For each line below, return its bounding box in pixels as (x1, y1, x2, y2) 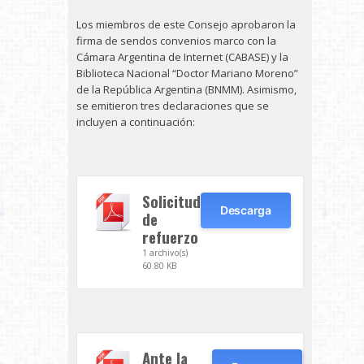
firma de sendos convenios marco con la (76, 33, 276, 48)
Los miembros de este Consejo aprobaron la (76, 17, 296, 32)
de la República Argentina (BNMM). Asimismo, (76, 82, 297, 97)
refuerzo (142, 226, 198, 248)
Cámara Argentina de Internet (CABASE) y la (76, 50, 288, 64)
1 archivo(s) (142, 247, 188, 258)
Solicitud (142, 190, 201, 212)
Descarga (220, 203, 271, 217)
